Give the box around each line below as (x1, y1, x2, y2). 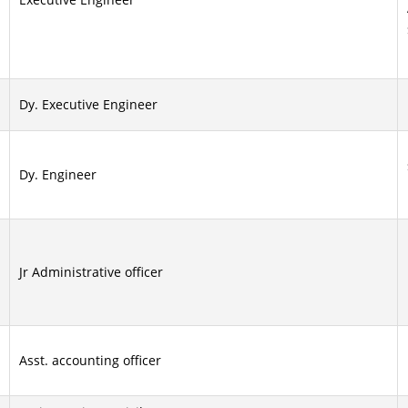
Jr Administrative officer (19, 262, 163, 280)
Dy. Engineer (19, 165, 97, 183)
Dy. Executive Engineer (19, 95, 158, 113)
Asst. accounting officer (19, 351, 161, 369)
